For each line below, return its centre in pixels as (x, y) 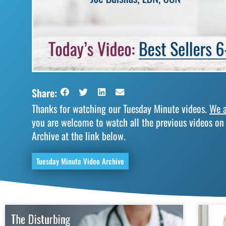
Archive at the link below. (79, 135)
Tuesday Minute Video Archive (80, 161)
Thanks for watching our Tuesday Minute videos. (121, 108)
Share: (44, 93)
